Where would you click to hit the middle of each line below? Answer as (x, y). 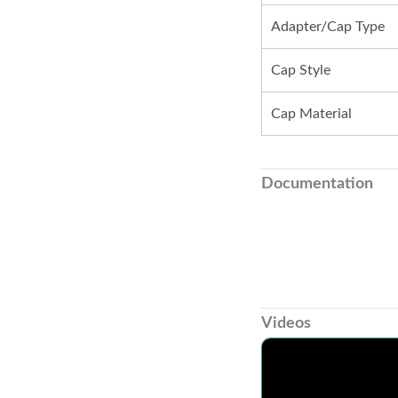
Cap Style (300, 71)
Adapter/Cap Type (327, 27)
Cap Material (311, 114)
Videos (286, 324)
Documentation (317, 184)
